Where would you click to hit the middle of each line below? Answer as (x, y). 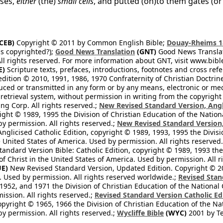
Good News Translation (95, 52)
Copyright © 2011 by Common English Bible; (91, 43)
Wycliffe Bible (140, 213)
